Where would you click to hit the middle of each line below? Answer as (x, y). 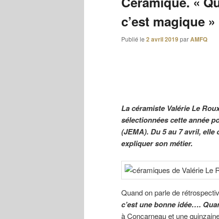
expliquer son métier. (157, 143)
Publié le (134, 39)
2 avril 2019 (162, 39)
